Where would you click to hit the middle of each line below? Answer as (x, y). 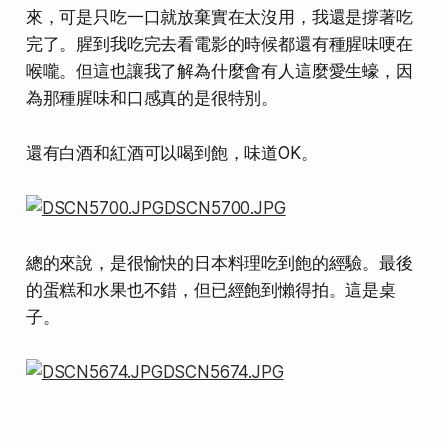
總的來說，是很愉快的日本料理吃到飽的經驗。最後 (219, 262)
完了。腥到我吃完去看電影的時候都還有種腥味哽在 (219, 43)
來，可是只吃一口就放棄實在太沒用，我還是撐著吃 (219, 16)
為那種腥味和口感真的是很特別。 (152, 97)
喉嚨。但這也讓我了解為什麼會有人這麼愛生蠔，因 (219, 70)
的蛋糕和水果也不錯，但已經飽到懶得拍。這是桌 (210, 289)
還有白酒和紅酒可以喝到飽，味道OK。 (171, 152)
